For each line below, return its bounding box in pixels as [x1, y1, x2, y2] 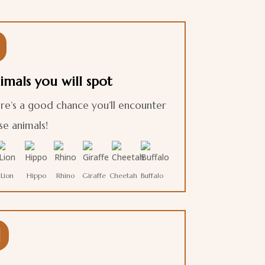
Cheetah [109, 170, 137, 180]
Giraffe [82, 170, 106, 180]
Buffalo [141, 170, 164, 180]
